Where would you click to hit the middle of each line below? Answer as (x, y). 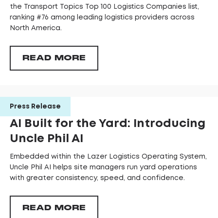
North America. (37, 28)
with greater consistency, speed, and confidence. (97, 178)
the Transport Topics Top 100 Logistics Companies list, (104, 7)
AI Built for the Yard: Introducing (108, 124)
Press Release (35, 107)
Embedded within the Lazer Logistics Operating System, (108, 157)
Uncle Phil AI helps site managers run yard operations (103, 168)
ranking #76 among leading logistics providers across (102, 18)
